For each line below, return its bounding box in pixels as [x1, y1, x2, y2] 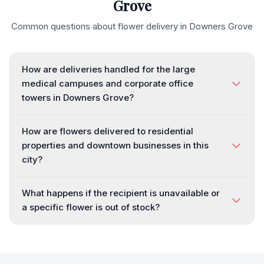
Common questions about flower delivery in [11, 21, 189, 32]
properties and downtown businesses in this [22, 140, 209, 151]
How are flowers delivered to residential [22, 126, 193, 137]
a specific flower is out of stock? [22, 202, 160, 213]
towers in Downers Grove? [22, 92, 134, 103]
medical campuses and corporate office [22, 78, 193, 89]
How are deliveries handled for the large [22, 64, 195, 75]
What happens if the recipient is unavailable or [22, 187, 220, 199]
